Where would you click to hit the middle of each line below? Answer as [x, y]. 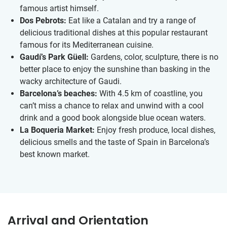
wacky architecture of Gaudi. [71, 82]
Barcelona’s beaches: [59, 94]
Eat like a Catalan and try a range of [131, 21]
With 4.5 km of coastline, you [150, 94]
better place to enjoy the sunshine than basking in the [115, 69]
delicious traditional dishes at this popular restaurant [114, 33]
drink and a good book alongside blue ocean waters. [113, 118]
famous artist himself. [59, 9]
